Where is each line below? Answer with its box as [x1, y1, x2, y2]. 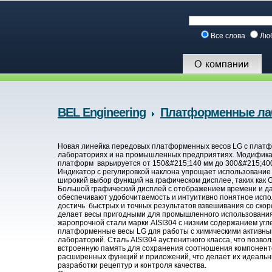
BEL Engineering [58, 106, 146, 120]
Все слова [211, 32, 247, 40]
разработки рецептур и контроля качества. [58, 261, 206, 270]
